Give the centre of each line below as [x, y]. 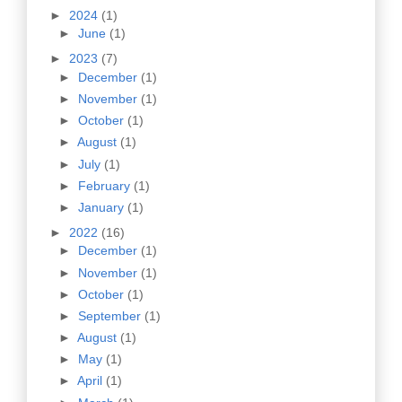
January [103, 207]
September [111, 315]
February [106, 185]
